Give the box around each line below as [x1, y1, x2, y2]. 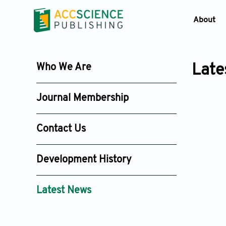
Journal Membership [36, 93, 129, 103]
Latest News [36, 186, 91, 196]
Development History [36, 155, 132, 165]
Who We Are [36, 63, 91, 73]
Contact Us [36, 124, 86, 134]
